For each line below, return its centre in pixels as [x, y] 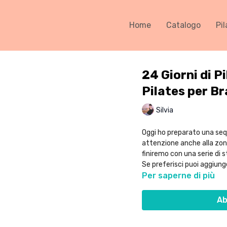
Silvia [164, 110]
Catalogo [183, 25]
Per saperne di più [178, 176]
